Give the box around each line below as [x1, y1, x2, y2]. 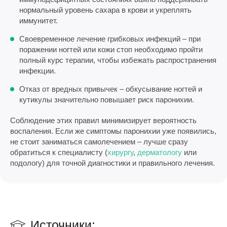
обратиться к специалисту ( [10, 147, 107, 157]
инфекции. [19, 66, 56, 75]
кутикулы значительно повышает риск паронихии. [19, 95, 194, 104]
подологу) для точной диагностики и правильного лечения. [10, 158, 215, 167]
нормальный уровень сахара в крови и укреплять [19, 5, 192, 14]
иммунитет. [19, 16, 58, 25]
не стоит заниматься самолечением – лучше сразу [10, 137, 188, 146]
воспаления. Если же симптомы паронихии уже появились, [10, 126, 216, 135]
